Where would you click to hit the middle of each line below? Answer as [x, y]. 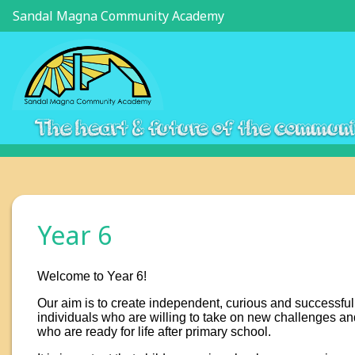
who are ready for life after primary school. [154, 332]
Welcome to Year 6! [92, 277]
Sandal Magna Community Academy [118, 16]
